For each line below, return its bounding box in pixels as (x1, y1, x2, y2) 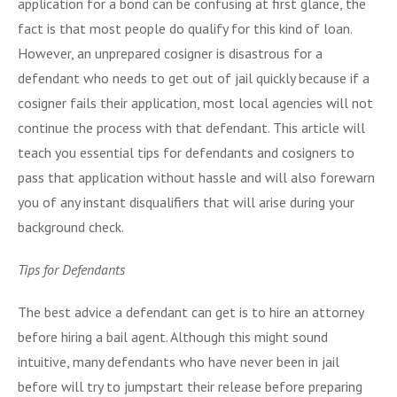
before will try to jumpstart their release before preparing (18, 377, 362, 395)
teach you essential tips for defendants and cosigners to (18, 143, 354, 161)
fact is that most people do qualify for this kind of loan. (18, 19, 352, 37)
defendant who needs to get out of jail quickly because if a (18, 68, 370, 87)
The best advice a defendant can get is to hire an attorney (18, 302, 363, 321)
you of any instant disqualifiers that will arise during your (18, 192, 354, 211)
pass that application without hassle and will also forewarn (18, 167, 375, 186)
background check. (18, 217, 124, 236)
